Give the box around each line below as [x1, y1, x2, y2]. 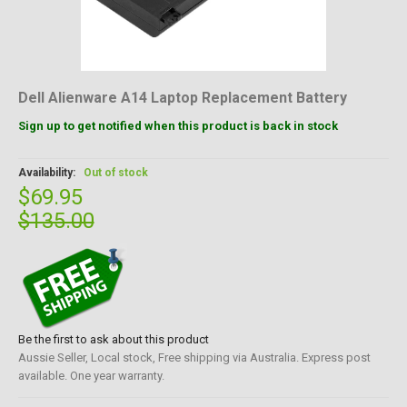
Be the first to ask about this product [17, 333, 209, 346]
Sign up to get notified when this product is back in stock [17, 119, 338, 133]
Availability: [17, 166, 78, 179]
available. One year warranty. [17, 369, 164, 382]
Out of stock [83, 166, 148, 179]
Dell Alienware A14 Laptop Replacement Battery [17, 89, 347, 106]
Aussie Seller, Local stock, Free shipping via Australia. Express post [17, 351, 371, 364]
